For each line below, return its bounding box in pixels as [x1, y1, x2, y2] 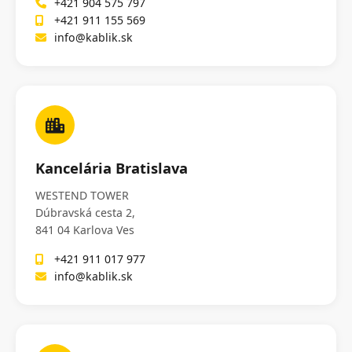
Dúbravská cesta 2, [35, 205, 135, 221]
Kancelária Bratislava [35, 158, 188, 178]
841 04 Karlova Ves [35, 222, 134, 238]
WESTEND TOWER [35, 188, 129, 203]
